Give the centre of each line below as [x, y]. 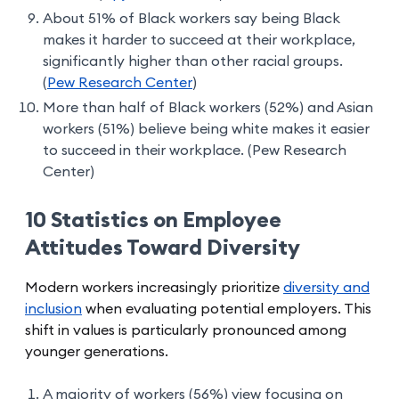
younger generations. [97, 351]
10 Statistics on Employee [153, 220]
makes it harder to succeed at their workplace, [199, 40]
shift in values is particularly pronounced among [186, 330]
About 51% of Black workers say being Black [191, 18]
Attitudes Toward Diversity [163, 248]
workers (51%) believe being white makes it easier [206, 129]
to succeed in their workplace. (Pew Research [195, 150]
